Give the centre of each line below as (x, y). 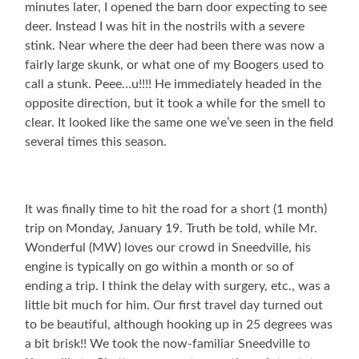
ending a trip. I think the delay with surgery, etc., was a (178, 286)
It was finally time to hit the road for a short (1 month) (176, 210)
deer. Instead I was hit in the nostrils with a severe (165, 27)
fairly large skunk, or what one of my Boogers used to (175, 65)
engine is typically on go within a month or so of (160, 267)
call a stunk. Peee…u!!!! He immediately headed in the (173, 85)
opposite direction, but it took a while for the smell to (175, 104)
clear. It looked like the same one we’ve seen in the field (179, 123)
